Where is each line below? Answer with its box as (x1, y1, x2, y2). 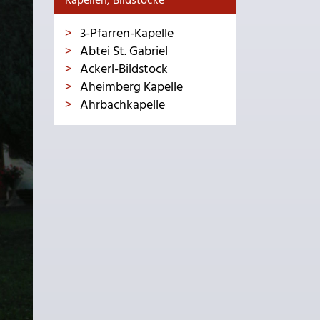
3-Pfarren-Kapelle (77, 24, 174, 44)
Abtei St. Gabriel (77, 41, 168, 62)
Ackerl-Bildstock (77, 59, 168, 80)
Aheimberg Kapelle (77, 77, 183, 98)
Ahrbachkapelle (77, 95, 165, 116)
